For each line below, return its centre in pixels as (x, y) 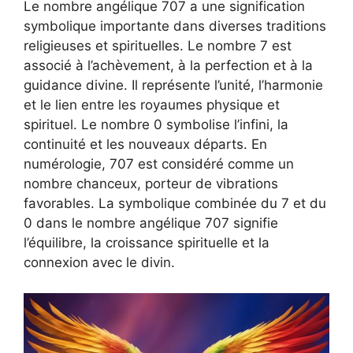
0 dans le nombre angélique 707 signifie (151, 223)
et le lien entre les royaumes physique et (152, 105)
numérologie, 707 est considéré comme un (159, 164)
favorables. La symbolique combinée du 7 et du (175, 204)
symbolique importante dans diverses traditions (175, 26)
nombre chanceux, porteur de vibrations (151, 184)
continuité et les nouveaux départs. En (145, 145)
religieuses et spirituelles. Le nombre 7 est (158, 46)
